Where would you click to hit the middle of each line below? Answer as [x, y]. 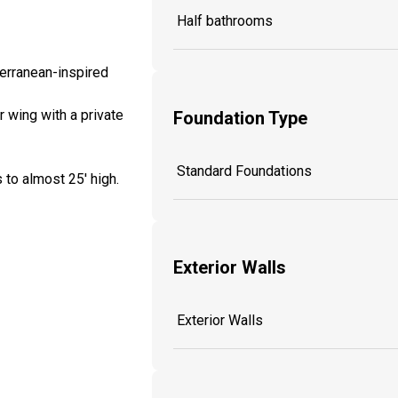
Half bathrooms [225, 21]
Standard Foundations [244, 171]
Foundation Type [240, 118]
